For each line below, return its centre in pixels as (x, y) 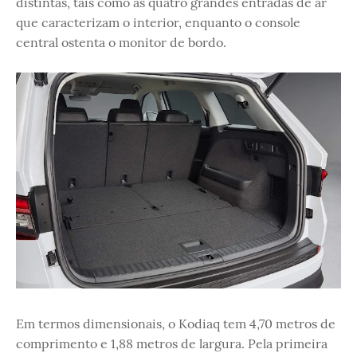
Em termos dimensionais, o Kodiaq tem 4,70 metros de (176, 323)
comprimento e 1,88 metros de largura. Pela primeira (172, 343)
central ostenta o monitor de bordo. (121, 42)
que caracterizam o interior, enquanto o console (158, 22)
